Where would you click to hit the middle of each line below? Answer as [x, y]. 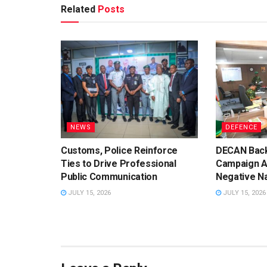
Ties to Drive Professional [119, 164]
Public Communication [109, 177]
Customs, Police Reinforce [119, 151]
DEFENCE [241, 128]
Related [78, 9]
